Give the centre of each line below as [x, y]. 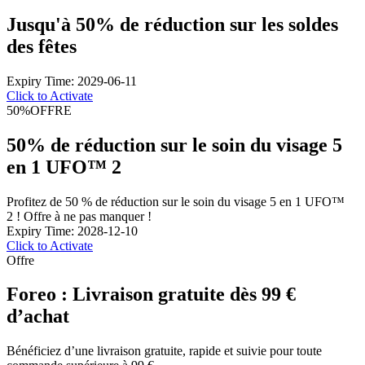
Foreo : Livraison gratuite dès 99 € [151, 295]
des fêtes [42, 46]
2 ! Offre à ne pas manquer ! [79, 216]
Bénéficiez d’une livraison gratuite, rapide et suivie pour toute [164, 351]
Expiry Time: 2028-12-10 [72, 231]
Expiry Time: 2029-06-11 [72, 81]
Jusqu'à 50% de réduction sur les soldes [172, 24]
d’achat [38, 317]
